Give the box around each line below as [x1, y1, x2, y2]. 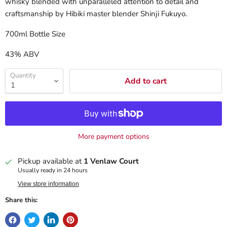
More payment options [78, 132, 149, 142]
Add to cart [125, 75, 167, 87]
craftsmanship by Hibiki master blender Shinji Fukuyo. [5, 9, 187, 19]
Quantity [10, 71, 36, 80]
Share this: [5, 196, 37, 205]
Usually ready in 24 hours [18, 166, 88, 175]
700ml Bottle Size [5, 29, 65, 39]
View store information [18, 180, 79, 188]
